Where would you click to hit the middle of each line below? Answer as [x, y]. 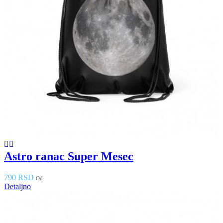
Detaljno [17, 187]
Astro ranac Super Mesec [69, 157]
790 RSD [19, 178]
